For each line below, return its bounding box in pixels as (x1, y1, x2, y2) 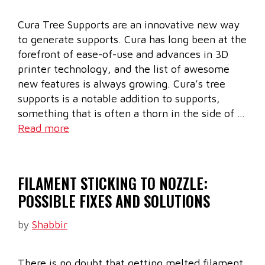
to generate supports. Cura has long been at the (18, 33, 247, 46)
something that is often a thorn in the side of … (18, 107, 245, 120)
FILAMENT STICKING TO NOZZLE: (18, 172, 208, 195)
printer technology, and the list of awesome (18, 63, 230, 76)
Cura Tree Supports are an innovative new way (18, 18, 240, 31)
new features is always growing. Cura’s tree (18, 77, 225, 91)
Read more (18, 122, 69, 135)
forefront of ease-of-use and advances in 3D (18, 48, 228, 61)
